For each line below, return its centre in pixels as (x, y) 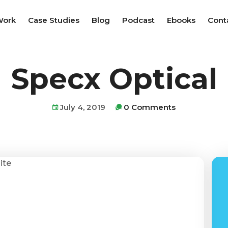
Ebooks (181, 20)
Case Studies (54, 20)
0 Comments (150, 107)
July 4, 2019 (82, 107)
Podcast (138, 20)
